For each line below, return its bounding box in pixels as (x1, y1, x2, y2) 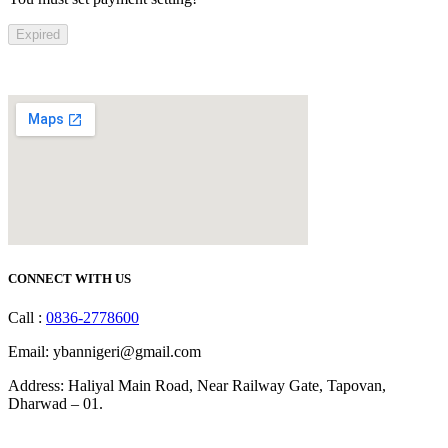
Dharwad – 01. (8, 395, 103, 413)
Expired (16, 27, 60, 43)
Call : (8, 309, 46, 327)
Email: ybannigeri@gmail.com (8, 343, 201, 361)
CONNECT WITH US (8, 271, 131, 287)
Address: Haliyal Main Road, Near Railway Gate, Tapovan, (8, 377, 386, 395)
